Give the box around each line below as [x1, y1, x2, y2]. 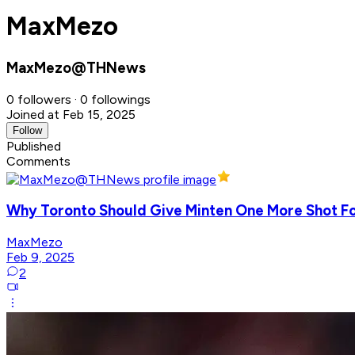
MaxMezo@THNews [6, 58, 146, 77]
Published [6, 138, 61, 154]
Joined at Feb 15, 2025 [6, 106, 136, 122]
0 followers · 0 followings [6, 91, 151, 107]
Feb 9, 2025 [6, 250, 74, 265]
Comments [6, 153, 71, 169]
